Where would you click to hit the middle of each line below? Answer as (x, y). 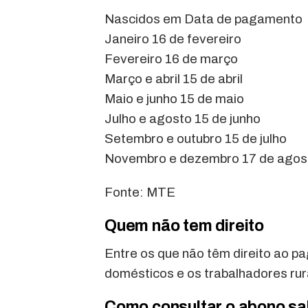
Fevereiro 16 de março (171, 59)
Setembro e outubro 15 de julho (196, 139)
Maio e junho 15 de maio (174, 99)
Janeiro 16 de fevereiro (173, 39)
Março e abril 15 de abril (174, 79)
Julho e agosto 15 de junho (183, 119)
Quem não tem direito (184, 226)
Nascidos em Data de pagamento (203, 19)
